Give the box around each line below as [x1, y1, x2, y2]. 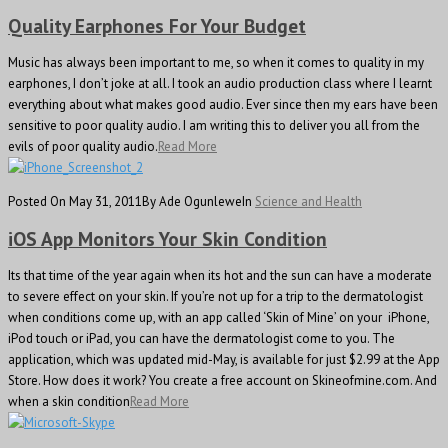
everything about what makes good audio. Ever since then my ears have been [8, 95, 438, 113]
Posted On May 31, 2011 [8, 192, 142, 210]
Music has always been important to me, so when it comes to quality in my [8, 53, 424, 71]
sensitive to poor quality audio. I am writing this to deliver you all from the [8, 116, 420, 134]
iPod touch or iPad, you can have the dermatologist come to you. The [8, 330, 395, 348]
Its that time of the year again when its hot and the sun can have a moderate [8, 267, 432, 285]
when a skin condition [8, 393, 130, 411]
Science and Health [255, 192, 362, 210]
